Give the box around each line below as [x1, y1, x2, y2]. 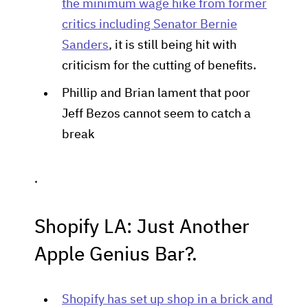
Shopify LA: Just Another [34, 218, 250, 237]
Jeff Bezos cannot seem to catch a [62, 108, 251, 120]
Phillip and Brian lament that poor [62, 87, 250, 100]
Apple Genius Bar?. [34, 245, 197, 265]
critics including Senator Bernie [62, 19, 237, 31]
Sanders [62, 39, 109, 52]
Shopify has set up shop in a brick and [62, 294, 273, 306]
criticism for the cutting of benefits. [62, 60, 256, 72]
